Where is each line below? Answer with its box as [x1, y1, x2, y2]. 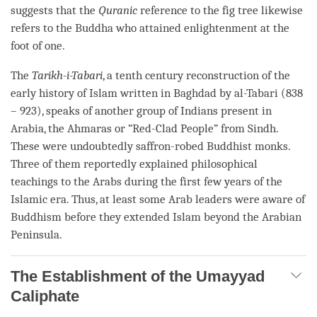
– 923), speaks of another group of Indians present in [11, 103, 272, 117]
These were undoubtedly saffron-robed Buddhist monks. [11, 139, 290, 153]
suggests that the [11, 3, 98, 17]
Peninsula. [11, 227, 62, 241]
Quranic [98, 3, 137, 17]
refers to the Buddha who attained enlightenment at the [11, 21, 289, 35]
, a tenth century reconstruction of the [103, 68, 290, 82]
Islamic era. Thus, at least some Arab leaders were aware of [11, 192, 305, 206]
